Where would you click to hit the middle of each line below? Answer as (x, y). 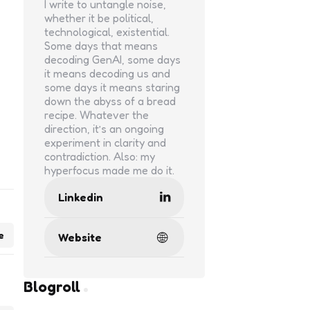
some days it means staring (112, 88)
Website (80, 238)
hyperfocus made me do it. (109, 171)
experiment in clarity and (105, 143)
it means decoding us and (107, 74)
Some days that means (101, 46)
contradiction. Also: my (99, 157)
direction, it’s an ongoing (104, 129)
